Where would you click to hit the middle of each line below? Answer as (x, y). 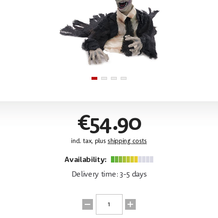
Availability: (86, 160)
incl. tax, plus (90, 141)
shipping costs (127, 141)
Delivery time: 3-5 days (109, 174)
